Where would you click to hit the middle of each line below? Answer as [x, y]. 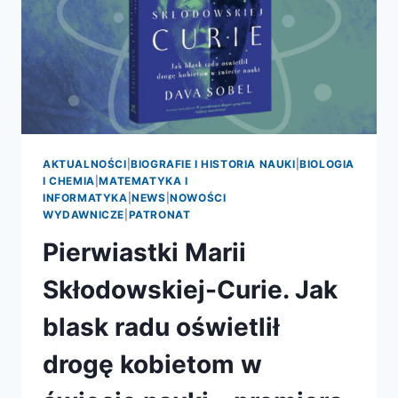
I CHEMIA [69, 180]
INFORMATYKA [85, 197]
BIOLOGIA [327, 163]
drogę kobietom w [152, 364]
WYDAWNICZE [84, 214]
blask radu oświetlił [161, 326]
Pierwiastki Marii [144, 252]
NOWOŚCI [198, 197]
